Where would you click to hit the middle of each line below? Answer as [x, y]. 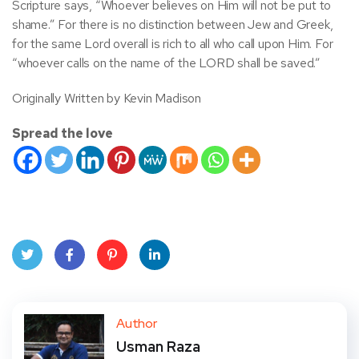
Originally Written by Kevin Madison [107, 98]
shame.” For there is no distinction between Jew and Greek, [173, 24]
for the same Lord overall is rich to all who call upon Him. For [173, 44]
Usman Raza [158, 347]
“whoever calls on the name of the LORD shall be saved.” [166, 63]
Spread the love [63, 133]
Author [137, 323]
